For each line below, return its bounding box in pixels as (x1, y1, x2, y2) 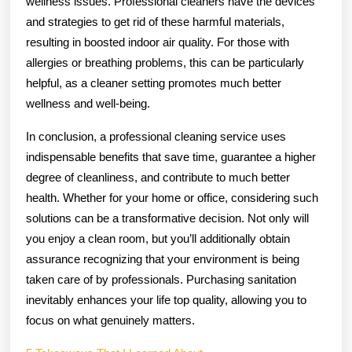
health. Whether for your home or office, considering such (26, 190, 318, 204)
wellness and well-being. (26, 96, 150, 110)
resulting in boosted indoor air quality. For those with (26, 35, 289, 49)
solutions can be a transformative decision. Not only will (26, 211, 309, 225)
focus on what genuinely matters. (26, 313, 195, 327)
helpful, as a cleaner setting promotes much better (26, 75, 281, 90)
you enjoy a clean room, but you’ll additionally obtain (26, 231, 290, 245)
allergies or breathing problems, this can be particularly (26, 55, 304, 69)
